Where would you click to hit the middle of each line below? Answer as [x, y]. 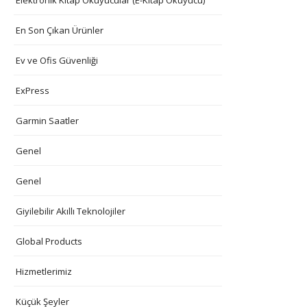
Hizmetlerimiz [44, 271]
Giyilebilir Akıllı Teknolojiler [71, 211]
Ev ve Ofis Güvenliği [57, 60]
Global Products [49, 241]
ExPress [33, 90]
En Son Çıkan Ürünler [60, 30]
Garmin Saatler [47, 120]
